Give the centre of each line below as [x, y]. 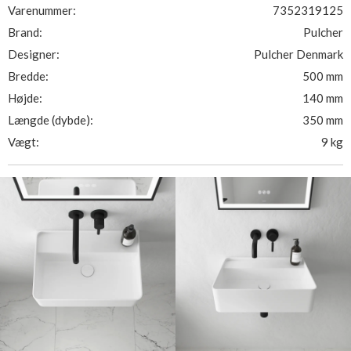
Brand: [25, 32]
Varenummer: [42, 10]
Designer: [34, 54]
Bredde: [28, 76]
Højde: [25, 98]
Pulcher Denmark [299, 54]
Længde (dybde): [51, 120]
